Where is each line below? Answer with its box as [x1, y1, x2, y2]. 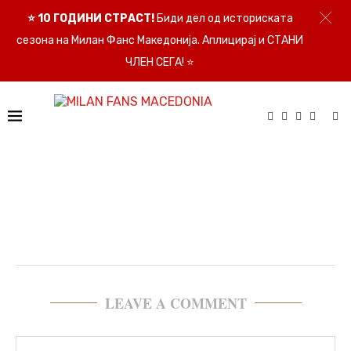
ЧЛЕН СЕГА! [125, 56, 186, 69]
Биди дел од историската [154, 12, 293, 25]
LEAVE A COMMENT [104, 293, 247, 313]
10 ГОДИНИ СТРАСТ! [37, 12, 154, 25]
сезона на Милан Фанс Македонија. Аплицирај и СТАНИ [16, 34, 303, 47]
